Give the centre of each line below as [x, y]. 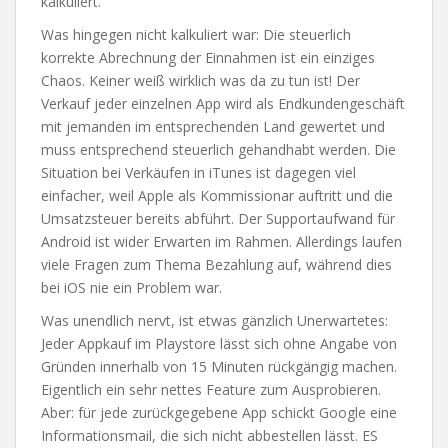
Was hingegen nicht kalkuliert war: [152, 34]
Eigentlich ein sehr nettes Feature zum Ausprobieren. [211, 389]
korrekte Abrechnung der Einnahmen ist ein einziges [208, 57]
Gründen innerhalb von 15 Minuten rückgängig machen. [219, 366]
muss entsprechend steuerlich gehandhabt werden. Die [218, 149]
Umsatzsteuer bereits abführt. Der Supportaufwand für [218, 218]
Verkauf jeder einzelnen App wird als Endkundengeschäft [223, 103]
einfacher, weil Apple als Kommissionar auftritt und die [217, 195]
